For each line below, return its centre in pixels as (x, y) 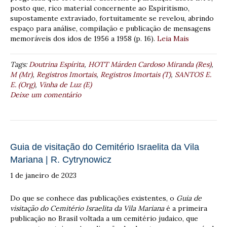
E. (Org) (23, 84)
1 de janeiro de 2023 (43, 175)
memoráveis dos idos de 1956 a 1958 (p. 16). (84, 38)
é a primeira (186, 208)
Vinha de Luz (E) (65, 84)
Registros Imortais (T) (136, 74)
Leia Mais (173, 38)
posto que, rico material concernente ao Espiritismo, (100, 8)
